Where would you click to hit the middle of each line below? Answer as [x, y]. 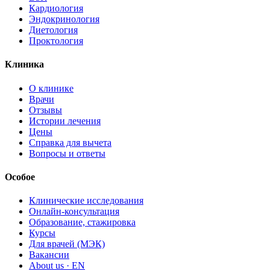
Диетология [53, 30]
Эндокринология [64, 19]
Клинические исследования [86, 201]
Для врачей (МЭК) [67, 244]
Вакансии [49, 255]
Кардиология [56, 8]
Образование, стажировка [82, 222]
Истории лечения [65, 121]
